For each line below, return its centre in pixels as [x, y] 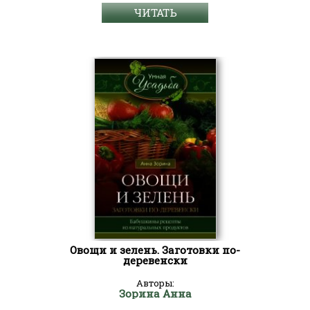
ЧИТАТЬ [155, 12]
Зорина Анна [155, 293]
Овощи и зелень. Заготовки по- [155, 250]
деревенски [155, 260]
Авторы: [155, 283]
